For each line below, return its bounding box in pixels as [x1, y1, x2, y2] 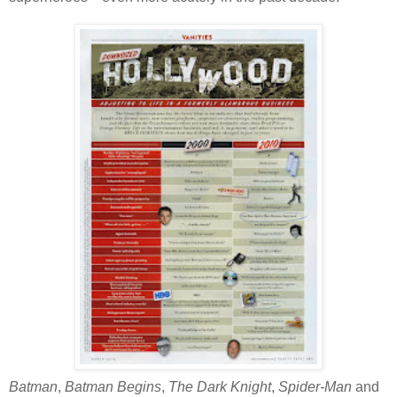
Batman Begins [65, 378, 161, 394]
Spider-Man [278, 378, 352, 394]
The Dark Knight [168, 378, 271, 394]
